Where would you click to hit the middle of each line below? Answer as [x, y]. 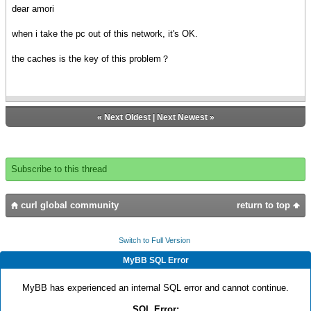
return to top [265, 205]
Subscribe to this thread [59, 169]
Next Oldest [127, 117]
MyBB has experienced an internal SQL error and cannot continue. [155, 287]
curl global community [68, 205]
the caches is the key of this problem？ [91, 58]
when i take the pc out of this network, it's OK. [105, 33]
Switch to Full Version [154, 240]
